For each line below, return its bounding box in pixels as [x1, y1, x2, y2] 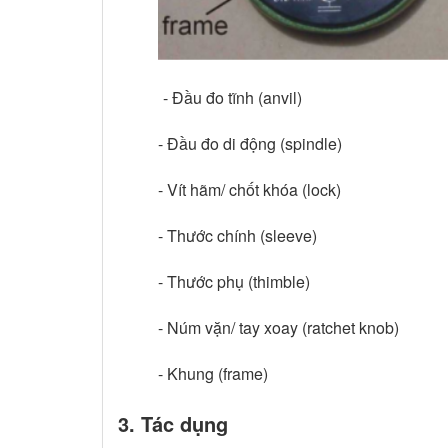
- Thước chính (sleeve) [158, 223, 317, 247]
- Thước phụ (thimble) [158, 269, 310, 293]
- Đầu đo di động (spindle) [158, 131, 342, 155]
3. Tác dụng [118, 408, 228, 438]
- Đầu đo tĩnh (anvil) [163, 85, 302, 109]
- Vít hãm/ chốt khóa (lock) [158, 177, 341, 201]
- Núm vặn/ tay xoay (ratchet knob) [158, 315, 399, 339]
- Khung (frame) [158, 361, 268, 385]
